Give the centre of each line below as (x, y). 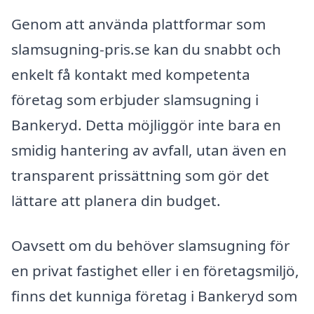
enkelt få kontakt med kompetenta (131, 75)
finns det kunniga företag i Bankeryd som (154, 295)
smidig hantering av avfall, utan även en (149, 150)
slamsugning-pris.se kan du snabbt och (146, 49)
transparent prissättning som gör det (140, 176)
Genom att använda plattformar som (138, 24)
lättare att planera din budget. (116, 201)
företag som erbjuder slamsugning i (135, 100)
